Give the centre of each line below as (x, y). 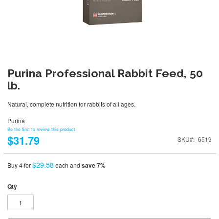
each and (68, 165)
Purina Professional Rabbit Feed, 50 (105, 73)
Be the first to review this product (41, 130)
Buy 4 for (20, 165)
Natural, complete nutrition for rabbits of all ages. (71, 104)
